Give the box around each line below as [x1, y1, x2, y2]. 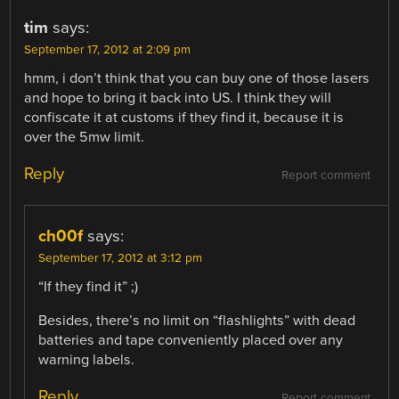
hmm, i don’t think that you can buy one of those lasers [24, 69, 370, 88]
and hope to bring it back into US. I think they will [24, 89, 332, 108]
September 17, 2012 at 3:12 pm [38, 251, 203, 266]
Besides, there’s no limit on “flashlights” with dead [38, 312, 356, 330]
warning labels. [38, 351, 135, 370]
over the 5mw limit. [24, 128, 145, 147]
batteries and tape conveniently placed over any [38, 331, 344, 350]
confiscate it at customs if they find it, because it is [24, 109, 345, 127]
